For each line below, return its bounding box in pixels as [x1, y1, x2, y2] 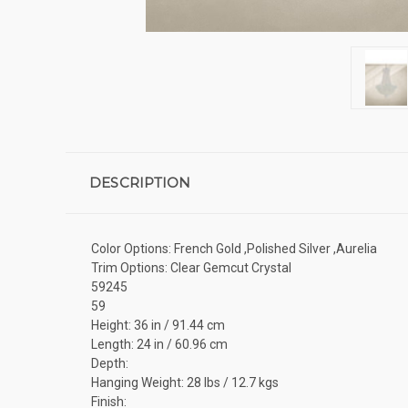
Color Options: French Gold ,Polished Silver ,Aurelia [91, 240, 377, 256]
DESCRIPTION [88, 173, 191, 191]
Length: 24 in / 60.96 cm [91, 336, 228, 352]
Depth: [91, 355, 128, 371]
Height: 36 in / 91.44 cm [91, 317, 225, 332]
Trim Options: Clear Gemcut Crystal [91, 260, 291, 275]
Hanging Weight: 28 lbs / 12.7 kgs [91, 374, 279, 390]
